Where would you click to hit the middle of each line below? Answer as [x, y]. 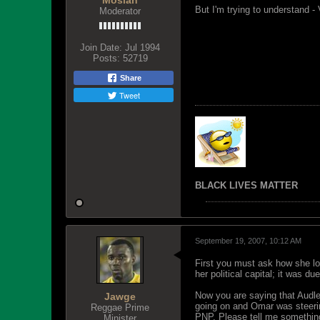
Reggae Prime [120, 307]
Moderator [120, 11]
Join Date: [101, 47]
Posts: [106, 58]
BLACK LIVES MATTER [246, 185]
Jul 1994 [142, 47]
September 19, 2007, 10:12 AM [248, 241]
